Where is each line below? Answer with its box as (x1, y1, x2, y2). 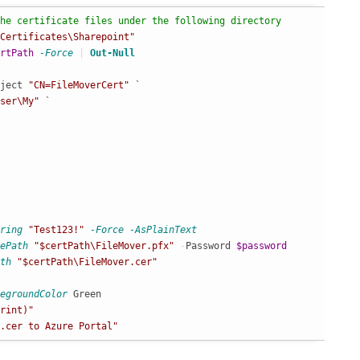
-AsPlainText (129, 224, 197, 235)
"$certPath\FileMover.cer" (16, 256, 157, 268)
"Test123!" (27, 224, 84, 235)
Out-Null (89, 47, 135, 59)
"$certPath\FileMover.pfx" (33, 240, 174, 252)
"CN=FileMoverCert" (27, 80, 129, 91)
